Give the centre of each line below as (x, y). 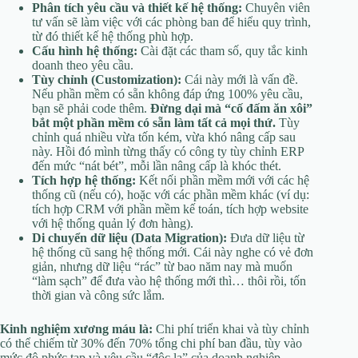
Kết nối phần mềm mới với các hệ (223, 180)
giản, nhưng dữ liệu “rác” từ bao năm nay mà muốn (162, 266)
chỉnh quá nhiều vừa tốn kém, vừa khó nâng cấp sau (164, 137)
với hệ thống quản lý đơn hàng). (113, 223)
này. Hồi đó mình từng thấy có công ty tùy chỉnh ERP (168, 151)
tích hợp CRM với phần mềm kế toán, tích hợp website (170, 209)
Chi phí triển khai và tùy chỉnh (231, 328)
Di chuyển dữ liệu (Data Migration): (129, 237)
